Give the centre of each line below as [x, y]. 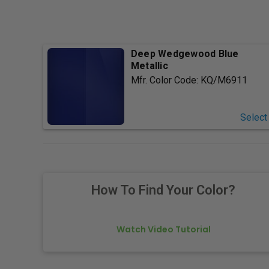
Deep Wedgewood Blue [185, 54]
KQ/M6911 [224, 80]
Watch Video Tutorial [163, 230]
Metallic [149, 66]
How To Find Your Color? [163, 190]
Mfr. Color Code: [165, 80]
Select [253, 118]
